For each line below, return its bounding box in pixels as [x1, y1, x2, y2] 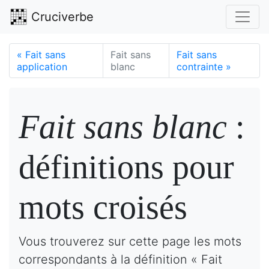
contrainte [177, 61, 226, 73]
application [17, 61, 67, 73]
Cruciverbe [28, 10, 94, 24]
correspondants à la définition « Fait [19, 252, 222, 267]
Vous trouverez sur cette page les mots [19, 234, 241, 249]
